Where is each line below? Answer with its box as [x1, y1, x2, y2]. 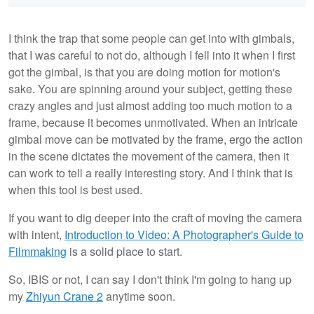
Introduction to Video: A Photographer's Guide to [64, 226, 303, 243]
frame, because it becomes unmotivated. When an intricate [8, 114, 298, 131]
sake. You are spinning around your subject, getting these [8, 81, 292, 97]
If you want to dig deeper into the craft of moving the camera [8, 210, 302, 226]
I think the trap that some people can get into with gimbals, [8, 30, 294, 47]
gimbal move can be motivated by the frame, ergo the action [8, 131, 303, 148]
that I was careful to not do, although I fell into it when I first [8, 47, 295, 64]
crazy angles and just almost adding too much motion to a [8, 97, 292, 114]
